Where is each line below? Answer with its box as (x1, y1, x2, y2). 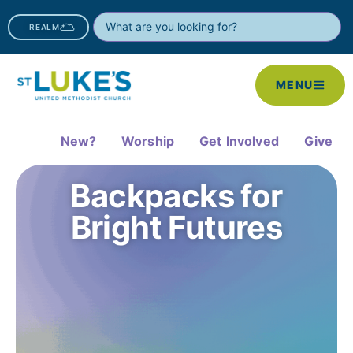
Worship (121, 132, 174, 149)
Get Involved (199, 132, 279, 149)
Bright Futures (70, 207, 283, 247)
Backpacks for (70, 176, 283, 215)
